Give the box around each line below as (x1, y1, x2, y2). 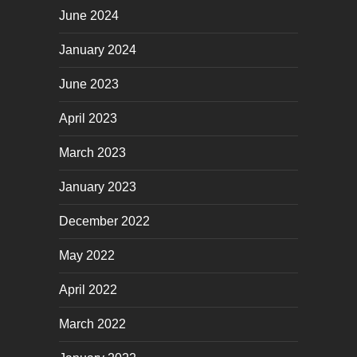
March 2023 (59, 146, 126, 160)
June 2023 (59, 77, 119, 92)
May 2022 (59, 249, 115, 263)
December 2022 (59, 214, 150, 229)
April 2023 (59, 112, 117, 126)
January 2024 (59, 43, 136, 57)
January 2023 (59, 180, 136, 194)
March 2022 (59, 317, 126, 331)
